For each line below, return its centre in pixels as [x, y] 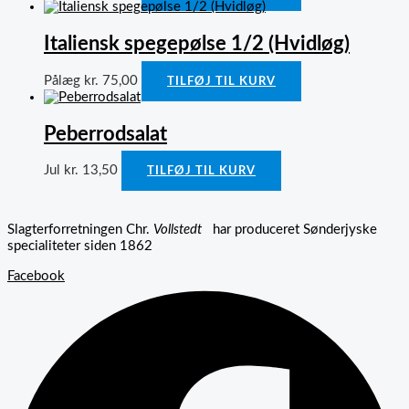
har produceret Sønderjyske [289, 230]
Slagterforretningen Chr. [80, 230]
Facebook [36, 276]
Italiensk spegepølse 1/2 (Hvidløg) [197, 44]
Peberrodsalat [105, 134]
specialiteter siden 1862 [80, 246]
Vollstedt [178, 230]
